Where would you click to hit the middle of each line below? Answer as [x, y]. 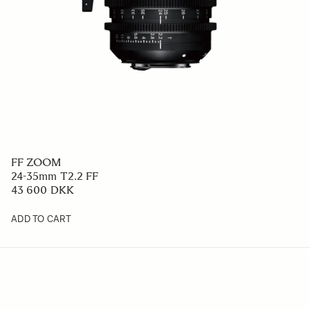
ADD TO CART [41, 219]
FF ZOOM [36, 162]
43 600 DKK [43, 190]
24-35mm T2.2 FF [55, 176]
